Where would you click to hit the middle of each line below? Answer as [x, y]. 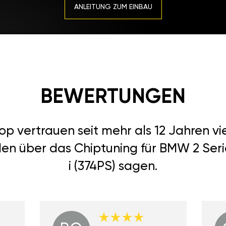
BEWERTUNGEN [113, 97]
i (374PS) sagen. [113, 166]
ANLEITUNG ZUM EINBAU [113, 7]
